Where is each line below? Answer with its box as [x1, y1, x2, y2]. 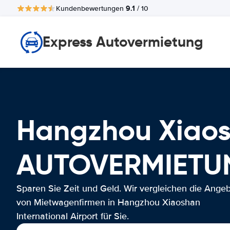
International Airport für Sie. [16, 210, 129, 222]
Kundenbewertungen [56, 4, 126, 13]
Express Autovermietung [43, 33, 203, 51]
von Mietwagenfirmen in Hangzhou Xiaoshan [16, 197, 200, 208]
